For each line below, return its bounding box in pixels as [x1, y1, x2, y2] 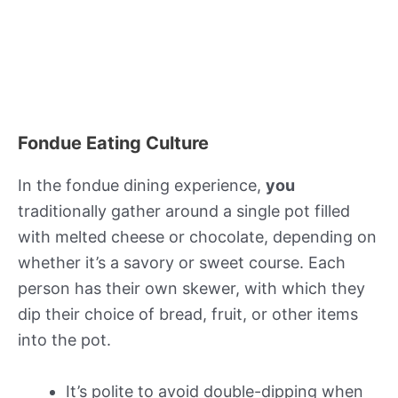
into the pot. [18, 330, 111, 350]
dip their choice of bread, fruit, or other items [18, 305, 358, 324]
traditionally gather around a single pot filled [18, 202, 350, 221]
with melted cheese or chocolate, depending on [18, 227, 377, 247]
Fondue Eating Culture [18, 132, 209, 155]
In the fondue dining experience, [18, 176, 266, 195]
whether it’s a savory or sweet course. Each [18, 253, 346, 273]
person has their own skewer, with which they [18, 279, 365, 298]
